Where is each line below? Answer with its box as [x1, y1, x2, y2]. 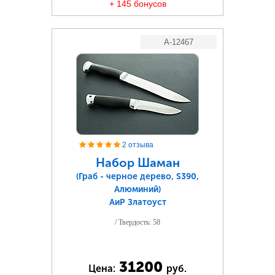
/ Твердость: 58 [115, 218, 160, 227]
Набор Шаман [95, 155, 180, 170]
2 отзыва [122, 141, 153, 149]
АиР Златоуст [109, 197, 166, 207]
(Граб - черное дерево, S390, [76, 171, 199, 182]
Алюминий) [114, 184, 161, 195]
